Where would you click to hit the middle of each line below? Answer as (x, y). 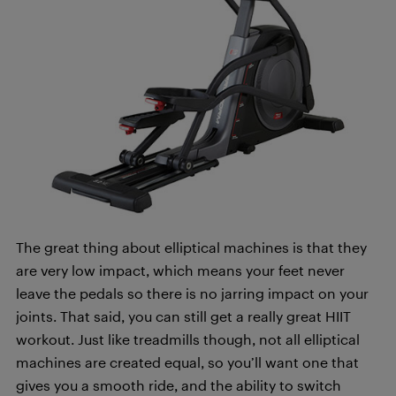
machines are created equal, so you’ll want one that (187, 362)
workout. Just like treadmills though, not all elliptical (188, 339)
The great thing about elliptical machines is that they (191, 247)
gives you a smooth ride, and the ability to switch (179, 385)
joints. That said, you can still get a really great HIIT (183, 316)
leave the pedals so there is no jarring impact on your (192, 293)
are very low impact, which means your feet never (180, 270)
